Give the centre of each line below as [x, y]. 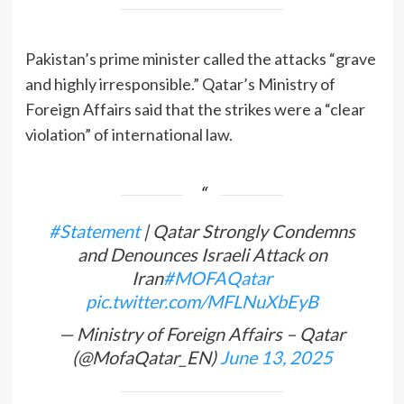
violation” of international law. [129, 134]
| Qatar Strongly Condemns [248, 230]
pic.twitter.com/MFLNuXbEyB [202, 301]
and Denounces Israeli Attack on [202, 254]
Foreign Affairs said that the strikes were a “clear [195, 109]
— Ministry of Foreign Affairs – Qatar [202, 333]
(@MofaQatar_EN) [146, 357]
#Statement [94, 230]
